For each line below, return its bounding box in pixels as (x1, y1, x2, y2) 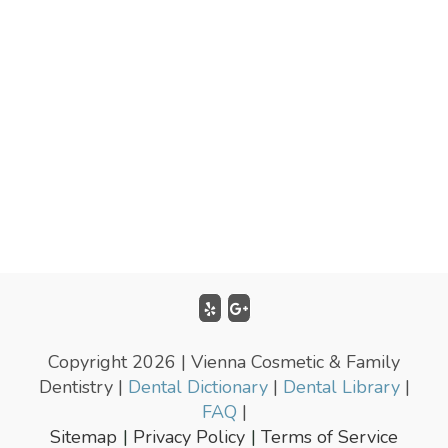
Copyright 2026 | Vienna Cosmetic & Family (48, 350, 400, 375)
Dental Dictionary (127, 375, 268, 400)
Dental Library (282, 375, 400, 400)
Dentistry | (38, 375, 128, 400)
